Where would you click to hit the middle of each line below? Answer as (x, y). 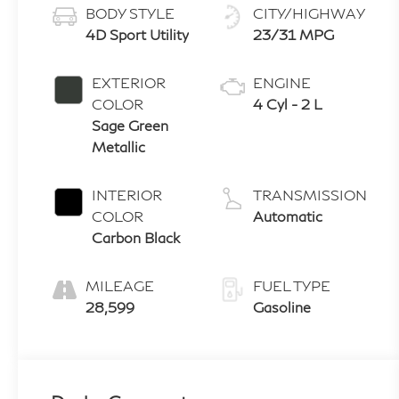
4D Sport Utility (137, 35)
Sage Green (130, 126)
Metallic (118, 147)
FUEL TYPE (292, 286)
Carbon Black (135, 238)
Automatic (288, 216)
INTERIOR (126, 195)
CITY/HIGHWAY (309, 13)
